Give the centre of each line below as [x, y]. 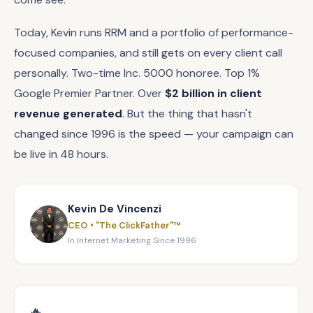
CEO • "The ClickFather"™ [124, 225]
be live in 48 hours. [61, 154]
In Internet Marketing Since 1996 [132, 240]
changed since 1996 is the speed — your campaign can [154, 134]
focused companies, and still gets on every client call [148, 53]
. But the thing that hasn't [187, 114]
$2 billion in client [213, 93]
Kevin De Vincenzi [115, 209]
